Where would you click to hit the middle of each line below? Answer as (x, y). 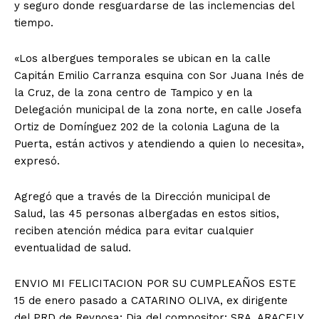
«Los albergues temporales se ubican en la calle (142, 58)
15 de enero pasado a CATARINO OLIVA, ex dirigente (151, 300)
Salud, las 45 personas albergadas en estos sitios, (147, 213)
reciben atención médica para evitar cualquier (134, 230)
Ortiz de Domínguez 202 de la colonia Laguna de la (147, 126)
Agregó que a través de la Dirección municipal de (142, 196)
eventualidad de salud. (73, 247)
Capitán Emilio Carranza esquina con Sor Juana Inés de (159, 75)
